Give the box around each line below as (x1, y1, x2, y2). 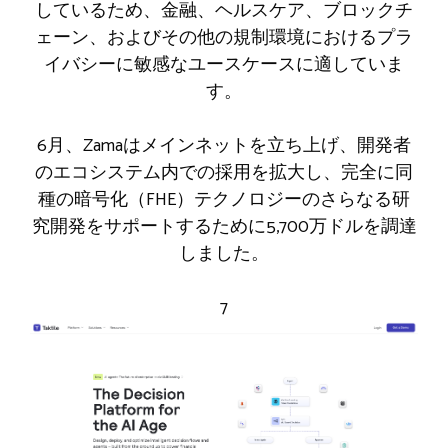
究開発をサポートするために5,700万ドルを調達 (31, 211, 417, 242)
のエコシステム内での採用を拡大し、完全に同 (35, 157, 413, 188)
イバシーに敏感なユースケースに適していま (44, 49, 404, 80)
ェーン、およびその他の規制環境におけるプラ (35, 22, 413, 53)
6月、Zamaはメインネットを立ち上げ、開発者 (37, 130, 411, 161)
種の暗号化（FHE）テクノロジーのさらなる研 (38, 184, 410, 215)
